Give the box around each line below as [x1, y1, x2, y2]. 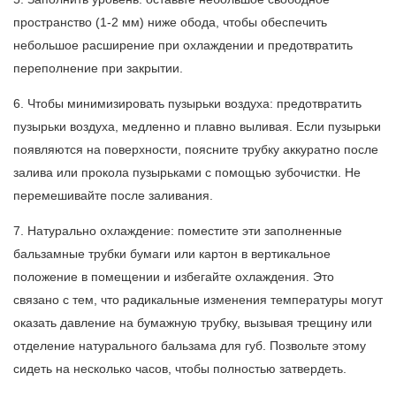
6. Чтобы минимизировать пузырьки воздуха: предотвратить [13, 96, 362, 111]
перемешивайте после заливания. [13, 188, 213, 203]
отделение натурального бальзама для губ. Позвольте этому [13, 339, 366, 354]
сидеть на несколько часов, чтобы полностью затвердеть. [13, 362, 346, 377]
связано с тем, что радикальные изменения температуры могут [13, 293, 383, 308]
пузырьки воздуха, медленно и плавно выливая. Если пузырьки [13, 119, 381, 134]
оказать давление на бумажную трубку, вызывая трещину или [13, 316, 372, 331]
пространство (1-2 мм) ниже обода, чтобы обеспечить [13, 15, 327, 30]
